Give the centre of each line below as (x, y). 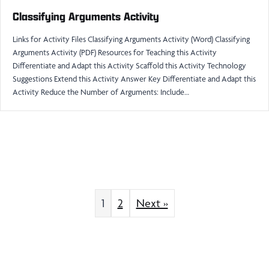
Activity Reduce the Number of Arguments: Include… (101, 92)
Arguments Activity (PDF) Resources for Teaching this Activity (115, 52)
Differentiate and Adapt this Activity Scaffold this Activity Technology (129, 65)
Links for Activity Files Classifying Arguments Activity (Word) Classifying (131, 39)
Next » (152, 203)
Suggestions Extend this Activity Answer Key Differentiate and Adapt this (134, 79)
